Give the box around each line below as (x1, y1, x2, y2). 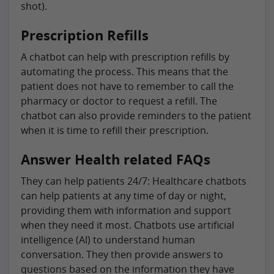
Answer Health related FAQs (21, 150, 210, 168)
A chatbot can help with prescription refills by (21, 50, 229, 64)
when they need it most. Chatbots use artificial (21, 218, 234, 232)
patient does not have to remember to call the (21, 79, 234, 93)
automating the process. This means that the (21, 64, 228, 78)
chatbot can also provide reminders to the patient (21, 108, 251, 122)
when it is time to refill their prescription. (21, 123, 209, 137)
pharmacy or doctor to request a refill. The (21, 94, 217, 108)
